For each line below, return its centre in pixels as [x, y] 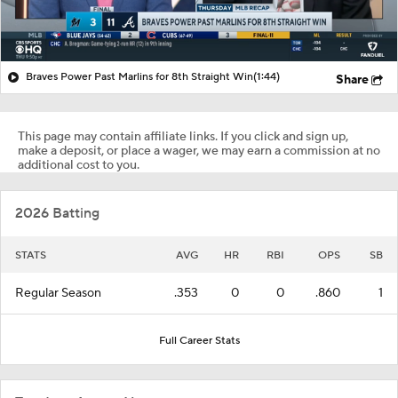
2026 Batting [57, 213]
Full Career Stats [199, 340]
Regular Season [58, 293]
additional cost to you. [79, 165]
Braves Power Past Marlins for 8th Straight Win [139, 76]
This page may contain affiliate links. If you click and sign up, [183, 136]
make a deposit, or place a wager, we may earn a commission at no [199, 151]
